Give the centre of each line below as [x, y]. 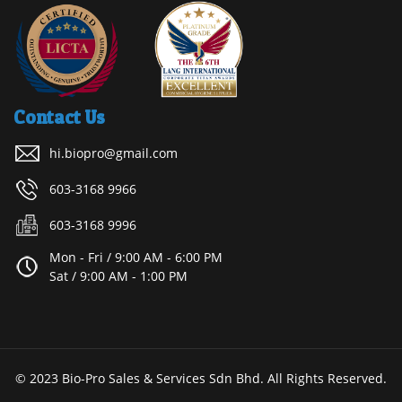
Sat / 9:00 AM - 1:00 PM [118, 275]
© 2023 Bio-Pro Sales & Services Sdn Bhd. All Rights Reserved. [201, 378]
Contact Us [59, 117]
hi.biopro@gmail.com [114, 153]
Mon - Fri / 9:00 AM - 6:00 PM [136, 257]
